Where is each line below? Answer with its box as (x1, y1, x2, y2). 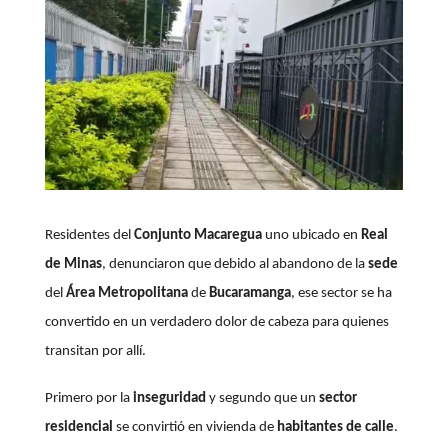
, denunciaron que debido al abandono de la (101, 257, 368, 273)
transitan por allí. (44, 344, 146, 360)
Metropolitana (97, 286, 188, 302)
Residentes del (44, 228, 131, 244)
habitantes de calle (276, 420, 394, 436)
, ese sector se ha (290, 286, 392, 302)
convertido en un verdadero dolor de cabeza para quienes (44, 315, 389, 331)
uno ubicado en (261, 228, 358, 244)
